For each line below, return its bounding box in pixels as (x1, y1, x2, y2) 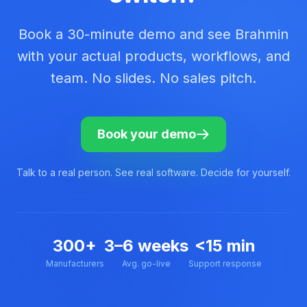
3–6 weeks (103, 236, 188, 256)
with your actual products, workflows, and (17, 48, 290, 64)
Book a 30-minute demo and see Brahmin (19, 26, 288, 42)
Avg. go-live (121, 258, 171, 269)
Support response (188, 258, 262, 269)
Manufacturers (45, 258, 104, 269)
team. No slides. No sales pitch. (51, 70, 256, 86)
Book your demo (97, 127, 196, 141)
